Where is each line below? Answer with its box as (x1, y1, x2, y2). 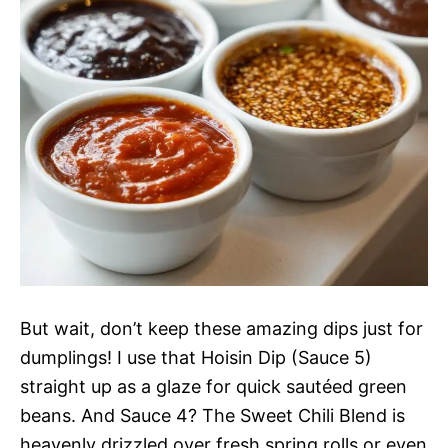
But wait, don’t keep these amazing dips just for (20, 317, 423, 339)
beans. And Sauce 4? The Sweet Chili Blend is (20, 404, 405, 426)
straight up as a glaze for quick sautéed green (20, 375, 407, 397)
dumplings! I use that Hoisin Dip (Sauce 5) (20, 346, 372, 368)
